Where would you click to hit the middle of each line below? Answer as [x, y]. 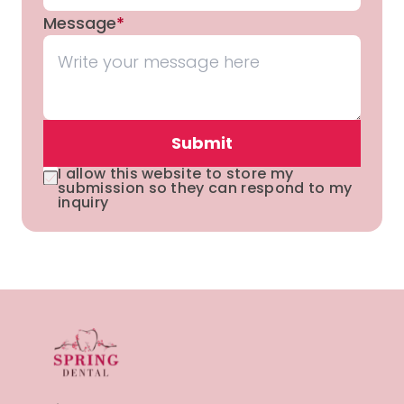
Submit [202, 143]
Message [80, 23]
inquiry [83, 203]
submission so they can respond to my [205, 188]
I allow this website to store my [176, 174]
